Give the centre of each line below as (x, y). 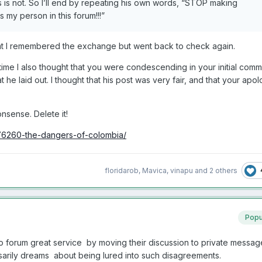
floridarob (122, 170)
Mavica (154, 170)
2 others (223, 170)
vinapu (182, 170)
